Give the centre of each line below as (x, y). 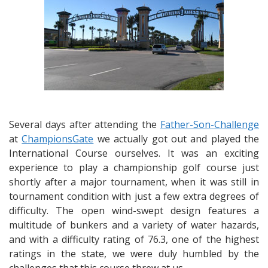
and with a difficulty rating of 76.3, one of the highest (134, 239)
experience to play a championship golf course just (134, 167)
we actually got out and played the (176, 139)
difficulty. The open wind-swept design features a (134, 211)
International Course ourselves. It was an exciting (134, 153)
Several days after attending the (85, 124)
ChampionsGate (58, 139)
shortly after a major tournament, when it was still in (134, 182)
